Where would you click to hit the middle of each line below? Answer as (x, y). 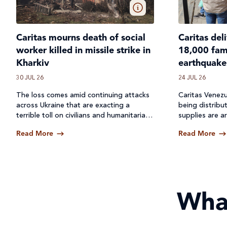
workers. (31, 126)
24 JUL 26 (192, 78)
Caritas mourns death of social (81, 38)
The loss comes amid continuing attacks (83, 95)
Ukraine (52, 105)
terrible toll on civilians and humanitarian (83, 116)
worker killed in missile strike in (83, 51)
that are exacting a (97, 105)
